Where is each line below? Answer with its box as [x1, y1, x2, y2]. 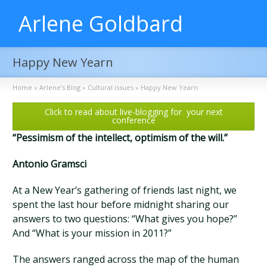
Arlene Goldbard [18, 9, 184, 38]
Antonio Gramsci [13, 157, 87, 170]
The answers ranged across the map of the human [13, 252, 240, 266]
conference [111, 114, 156, 126]
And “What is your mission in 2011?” [13, 226, 172, 240]
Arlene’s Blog [39, 83, 81, 92]
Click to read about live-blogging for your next [44, 106, 223, 118]
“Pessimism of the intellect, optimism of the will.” [13, 131, 228, 144]
